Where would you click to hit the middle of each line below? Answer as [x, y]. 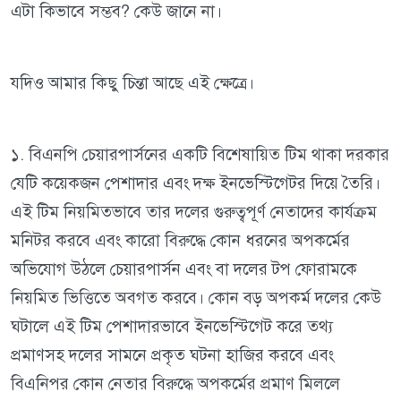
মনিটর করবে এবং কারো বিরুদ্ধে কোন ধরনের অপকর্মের [180, 241]
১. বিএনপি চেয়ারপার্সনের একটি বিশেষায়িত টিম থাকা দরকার [200, 155]
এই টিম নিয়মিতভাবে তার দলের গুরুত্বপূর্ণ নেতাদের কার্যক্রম [194, 212]
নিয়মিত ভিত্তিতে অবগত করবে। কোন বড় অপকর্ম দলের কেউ [196, 298]
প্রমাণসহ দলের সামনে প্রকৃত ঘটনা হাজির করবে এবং [172, 355]
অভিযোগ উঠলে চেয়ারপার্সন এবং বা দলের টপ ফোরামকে [184, 269]
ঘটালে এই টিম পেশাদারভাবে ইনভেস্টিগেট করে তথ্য [172, 327]
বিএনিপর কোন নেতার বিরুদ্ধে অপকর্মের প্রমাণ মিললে [175, 384]
